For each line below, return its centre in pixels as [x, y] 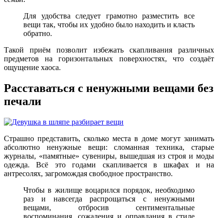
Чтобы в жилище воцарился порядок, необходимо [109, 190]
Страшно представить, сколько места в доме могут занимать [109, 139]
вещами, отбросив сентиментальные [109, 208]
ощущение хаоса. [32, 68]
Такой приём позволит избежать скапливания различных [109, 50]
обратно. [38, 34]
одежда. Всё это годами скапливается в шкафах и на [109, 165]
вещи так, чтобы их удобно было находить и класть [109, 25]
